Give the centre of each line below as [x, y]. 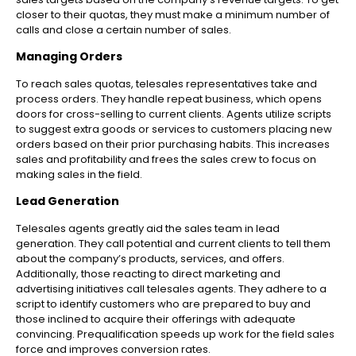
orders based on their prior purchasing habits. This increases [173, 145]
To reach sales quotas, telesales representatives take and [166, 84]
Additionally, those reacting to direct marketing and [148, 274]
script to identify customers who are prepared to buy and [163, 304]
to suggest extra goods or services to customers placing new [174, 130]
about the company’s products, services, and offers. [150, 259]
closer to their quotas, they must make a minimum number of [173, 15]
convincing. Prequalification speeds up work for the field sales [175, 335]
